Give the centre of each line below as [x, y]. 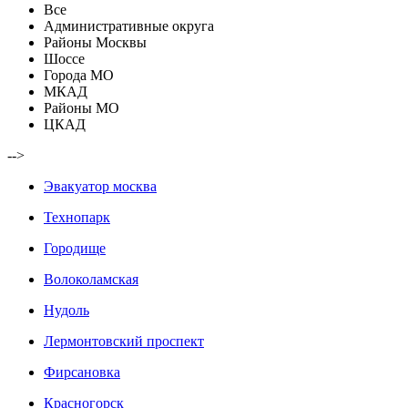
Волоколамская [91, 280]
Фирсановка [82, 372]
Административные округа [129, 26]
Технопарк [77, 218]
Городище [75, 249]
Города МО [79, 76]
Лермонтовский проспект [124, 342]
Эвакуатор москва [100, 187]
